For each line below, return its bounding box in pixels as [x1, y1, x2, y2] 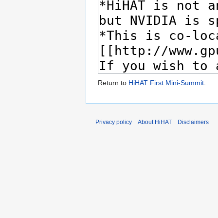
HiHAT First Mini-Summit [128, 79, 204, 87]
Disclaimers [178, 119, 209, 126]
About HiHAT [138, 119, 172, 126]
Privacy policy [95, 119, 132, 126]
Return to [98, 79, 128, 87]
